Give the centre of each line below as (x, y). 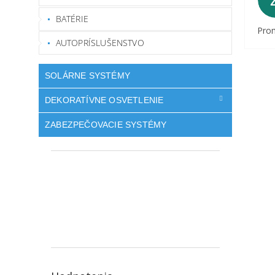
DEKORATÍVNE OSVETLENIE (104, 100)
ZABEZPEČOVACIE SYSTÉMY (106, 125)
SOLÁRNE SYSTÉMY (87, 75)
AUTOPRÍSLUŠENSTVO (100, 42)
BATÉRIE (72, 18)
